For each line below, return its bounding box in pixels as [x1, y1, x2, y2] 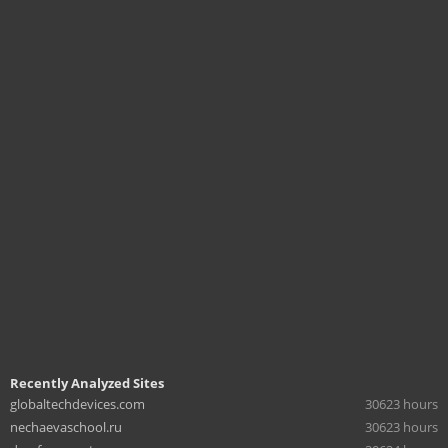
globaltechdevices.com [10, 395, 145, 413]
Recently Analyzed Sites [10, 374, 164, 392]
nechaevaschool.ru [10, 418, 122, 436]
